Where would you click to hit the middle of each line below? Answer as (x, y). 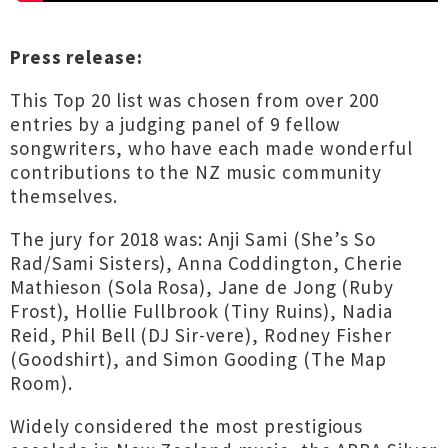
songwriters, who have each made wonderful (211, 148)
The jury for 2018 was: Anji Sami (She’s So (193, 239)
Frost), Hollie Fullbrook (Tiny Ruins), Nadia (201, 311)
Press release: (76, 57)
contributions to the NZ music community (196, 172)
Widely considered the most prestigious (187, 426)
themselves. (64, 196)
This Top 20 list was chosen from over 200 (194, 100)
